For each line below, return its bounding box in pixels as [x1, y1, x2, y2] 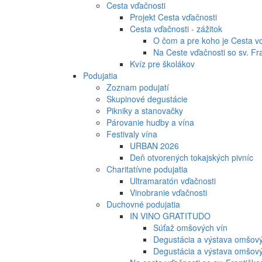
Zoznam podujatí [106, 81, 169, 94]
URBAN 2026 [130, 140, 179, 152]
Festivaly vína [106, 128, 157, 140]
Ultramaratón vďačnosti [130, 175, 216, 187]
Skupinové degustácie [106, 93, 188, 105]
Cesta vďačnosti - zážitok [130, 23, 222, 35]
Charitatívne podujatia [106, 163, 188, 175]
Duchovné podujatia [106, 198, 180, 211]
